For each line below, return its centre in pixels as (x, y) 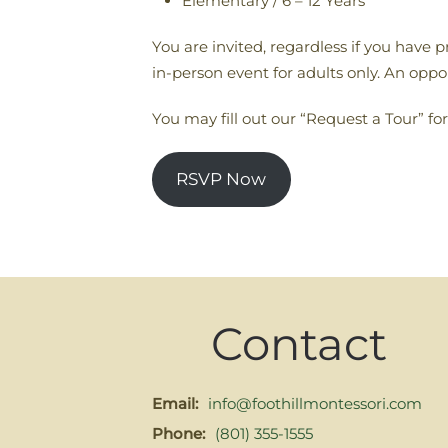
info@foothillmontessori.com (315, 404)
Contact (298, 344)
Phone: (178, 434)
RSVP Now (221, 179)
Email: (175, 404)
